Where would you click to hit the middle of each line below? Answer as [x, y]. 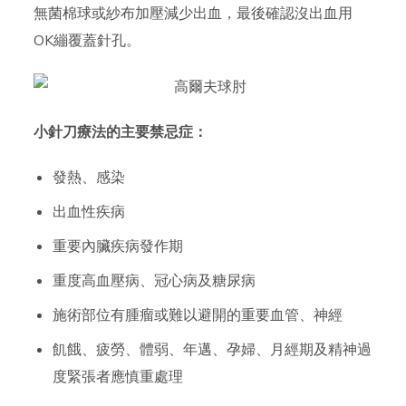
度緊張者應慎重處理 [118, 377]
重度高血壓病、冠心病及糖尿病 [155, 281]
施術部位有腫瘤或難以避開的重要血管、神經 [198, 316]
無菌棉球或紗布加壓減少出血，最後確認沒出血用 [193, 14]
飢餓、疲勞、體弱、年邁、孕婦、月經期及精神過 [213, 350]
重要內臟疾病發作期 [118, 247]
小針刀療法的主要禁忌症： [121, 133]
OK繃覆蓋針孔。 [87, 41]
